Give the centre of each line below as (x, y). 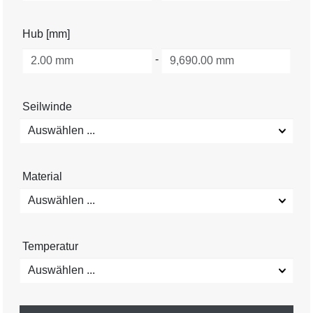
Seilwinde (47, 106)
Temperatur (50, 246)
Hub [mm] (46, 34)
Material (42, 176)
